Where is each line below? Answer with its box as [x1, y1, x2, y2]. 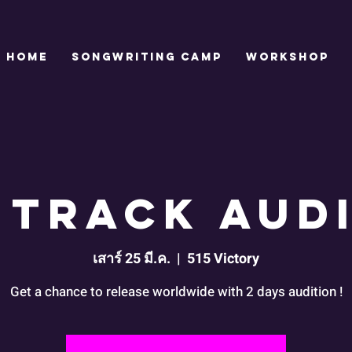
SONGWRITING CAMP [71, 50, 222, 64]
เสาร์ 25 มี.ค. [93, 248, 170, 270]
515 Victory [187, 248, 259, 270]
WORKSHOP [246, 50, 329, 64]
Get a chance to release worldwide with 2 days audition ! [9, 282, 343, 302]
